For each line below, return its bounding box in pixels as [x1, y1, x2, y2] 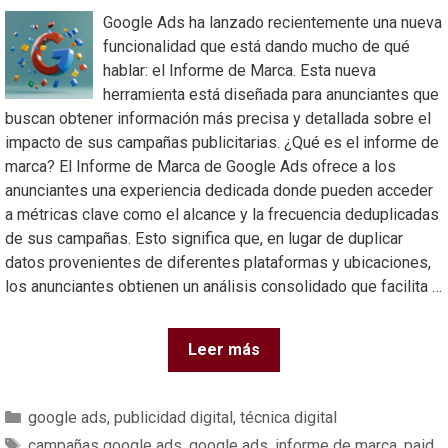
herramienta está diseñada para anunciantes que [102, 85, 439, 104]
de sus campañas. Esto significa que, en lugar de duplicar [5, 229, 403, 248]
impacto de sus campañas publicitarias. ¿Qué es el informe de [5, 133, 439, 152]
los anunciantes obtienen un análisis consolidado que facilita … [5, 277, 442, 296]
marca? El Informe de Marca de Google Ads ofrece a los [5, 157, 396, 176]
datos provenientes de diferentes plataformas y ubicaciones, [5, 253, 431, 272]
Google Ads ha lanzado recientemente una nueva [102, 13, 442, 32]
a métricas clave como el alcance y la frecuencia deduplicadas [5, 205, 439, 224]
